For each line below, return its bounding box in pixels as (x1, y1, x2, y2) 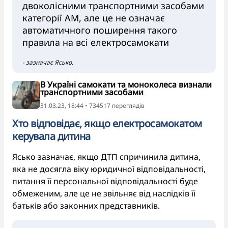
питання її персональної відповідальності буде (12, 175, 198, 187)
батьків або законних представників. (12, 199, 162, 211)
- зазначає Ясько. (22, 58, 75, 67)
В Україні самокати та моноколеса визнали (40, 78, 212, 90)
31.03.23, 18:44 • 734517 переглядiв (40, 101, 145, 110)
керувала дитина (12, 129, 91, 143)
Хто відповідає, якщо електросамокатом (12, 116, 202, 130)
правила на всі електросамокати (22, 36, 172, 48)
